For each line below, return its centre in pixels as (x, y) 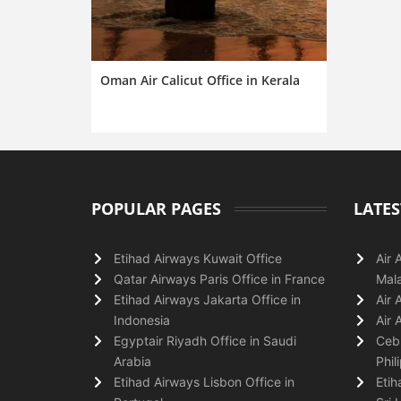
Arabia (132, 361)
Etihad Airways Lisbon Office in (204, 381)
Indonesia (142, 320)
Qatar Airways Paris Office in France (219, 278)
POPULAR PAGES (156, 208)
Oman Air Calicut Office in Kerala (200, 80)
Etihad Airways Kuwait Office (198, 258)
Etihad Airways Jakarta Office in (207, 299)
